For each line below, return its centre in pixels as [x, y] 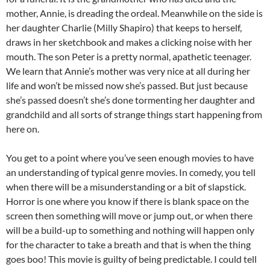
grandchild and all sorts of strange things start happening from [134, 115]
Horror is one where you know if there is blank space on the [127, 201]
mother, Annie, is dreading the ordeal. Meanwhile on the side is [134, 13]
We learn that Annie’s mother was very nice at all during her [128, 71]
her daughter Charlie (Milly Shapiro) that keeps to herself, [124, 28]
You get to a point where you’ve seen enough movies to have [130, 158]
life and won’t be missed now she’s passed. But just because [127, 86]
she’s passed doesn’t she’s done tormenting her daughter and [130, 100]
